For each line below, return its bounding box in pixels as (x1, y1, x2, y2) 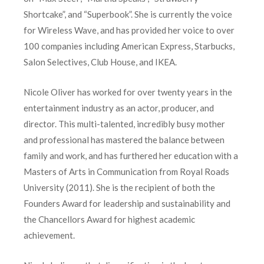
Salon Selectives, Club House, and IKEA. (24, 57, 177, 68)
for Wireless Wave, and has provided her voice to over (24, 25, 235, 36)
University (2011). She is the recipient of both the (24, 182, 215, 193)
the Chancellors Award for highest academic (24, 214, 195, 225)
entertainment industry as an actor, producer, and (24, 103, 214, 114)
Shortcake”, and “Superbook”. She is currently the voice (24, 9, 232, 20)
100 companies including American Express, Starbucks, (24, 41, 235, 52)
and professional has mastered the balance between (24, 134, 225, 146)
